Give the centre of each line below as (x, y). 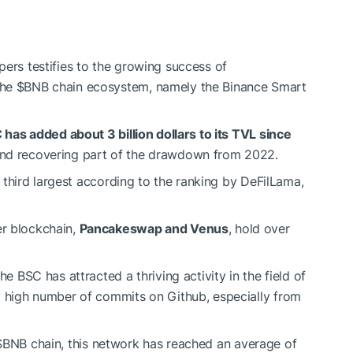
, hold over (259, 229)
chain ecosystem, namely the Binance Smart (177, 87)
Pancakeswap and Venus (154, 229)
